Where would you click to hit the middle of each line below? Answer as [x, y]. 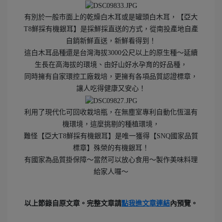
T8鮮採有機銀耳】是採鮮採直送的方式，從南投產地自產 [111, 29]
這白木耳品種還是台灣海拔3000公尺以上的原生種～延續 [111, 53]
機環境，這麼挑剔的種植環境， [111, 124]
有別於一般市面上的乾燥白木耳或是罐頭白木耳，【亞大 [111, 17]
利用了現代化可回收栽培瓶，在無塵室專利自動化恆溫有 [111, 112]
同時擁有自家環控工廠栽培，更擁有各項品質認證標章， [111, 77]
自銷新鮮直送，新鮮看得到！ [111, 41]
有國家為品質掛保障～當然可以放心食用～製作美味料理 [111, 160]
